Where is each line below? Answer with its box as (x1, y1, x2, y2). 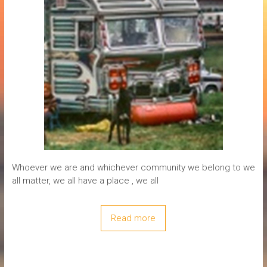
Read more (111, 212, 156, 223)
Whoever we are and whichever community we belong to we (11, 162, 255, 173)
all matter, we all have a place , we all (11, 175, 159, 186)
